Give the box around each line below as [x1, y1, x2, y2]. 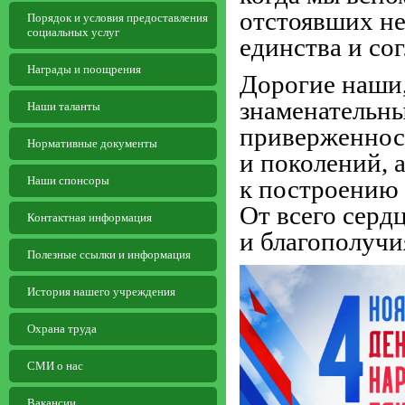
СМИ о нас [27, 359, 83, 372]
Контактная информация [27, 211, 152, 224]
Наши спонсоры [27, 174, 109, 187]
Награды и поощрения [27, 62, 141, 76]
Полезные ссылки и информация [27, 248, 191, 261]
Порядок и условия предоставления [27, 11, 208, 24]
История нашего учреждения [27, 285, 175, 298]
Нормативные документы [27, 137, 157, 150]
